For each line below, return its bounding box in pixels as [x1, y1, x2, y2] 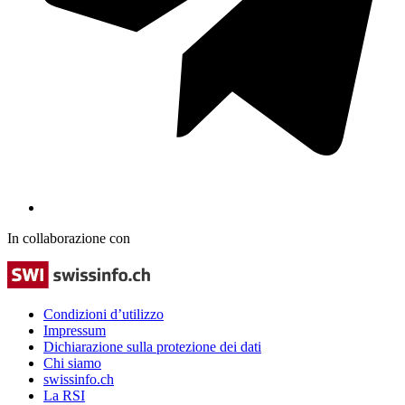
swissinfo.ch [43, 371, 114, 387]
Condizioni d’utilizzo [43, 306, 164, 322]
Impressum [43, 322, 106, 338]
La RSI [43, 387, 85, 403]
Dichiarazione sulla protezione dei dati [43, 338, 261, 354]
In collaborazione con [7, 230, 130, 246]
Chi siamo [43, 354, 101, 371]
